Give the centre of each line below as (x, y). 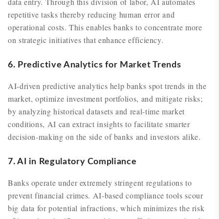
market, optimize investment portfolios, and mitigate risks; (105, 99)
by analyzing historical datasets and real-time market (96, 111)
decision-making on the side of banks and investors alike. (104, 137)
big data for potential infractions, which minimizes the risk (106, 208)
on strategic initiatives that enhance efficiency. (86, 40)
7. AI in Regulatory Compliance (72, 162)
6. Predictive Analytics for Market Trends (95, 65)
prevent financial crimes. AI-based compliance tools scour (106, 195)
